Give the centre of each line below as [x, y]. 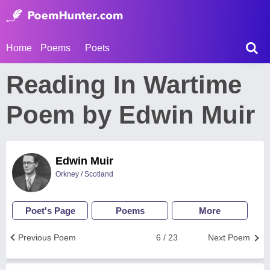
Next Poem [229, 237]
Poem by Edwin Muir [130, 115]
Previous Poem [47, 237]
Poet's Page [50, 211]
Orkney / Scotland [84, 174]
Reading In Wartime [124, 85]
